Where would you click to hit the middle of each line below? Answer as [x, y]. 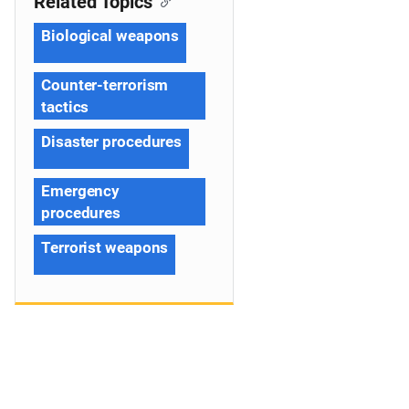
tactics [65, 107]
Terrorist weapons [105, 247]
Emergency [81, 191]
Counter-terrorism [105, 85]
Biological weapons [110, 36]
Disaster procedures [112, 142]
